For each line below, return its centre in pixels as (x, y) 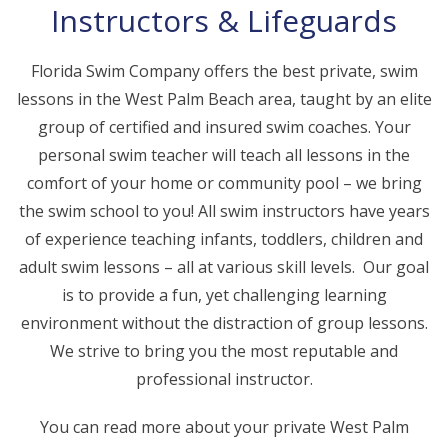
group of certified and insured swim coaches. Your (224, 127)
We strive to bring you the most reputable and (224, 351)
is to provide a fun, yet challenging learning (224, 295)
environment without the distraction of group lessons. (224, 323)
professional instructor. (224, 379)
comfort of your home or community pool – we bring (224, 183)
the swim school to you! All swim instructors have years (224, 211)
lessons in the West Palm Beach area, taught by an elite (224, 99)
